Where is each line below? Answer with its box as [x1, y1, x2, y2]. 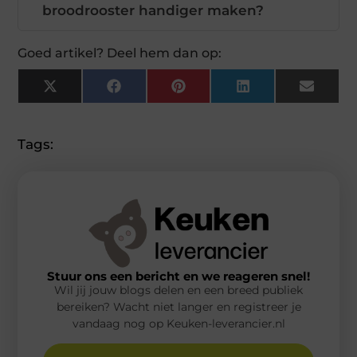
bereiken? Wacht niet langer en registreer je [56, 300, 301, 315]
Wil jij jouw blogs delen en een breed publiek [54, 283, 303, 298]
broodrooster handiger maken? [41, 2, 264, 19]
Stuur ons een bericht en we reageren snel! [47, 269, 310, 284]
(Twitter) [56, 97, 116, 114]
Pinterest [184, 84, 249, 100]
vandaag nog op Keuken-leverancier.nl [72, 316, 285, 331]
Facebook [120, 84, 190, 100]
